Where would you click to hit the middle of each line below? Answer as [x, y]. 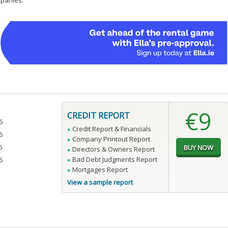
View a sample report [100, 182]
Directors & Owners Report [113, 149]
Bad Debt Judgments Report [115, 160]
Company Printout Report [111, 139]
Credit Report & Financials [111, 129]
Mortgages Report [100, 170]
